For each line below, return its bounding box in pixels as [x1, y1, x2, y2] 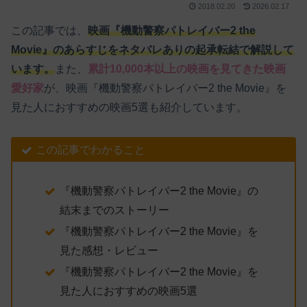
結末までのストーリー [59, 204, 169, 216]
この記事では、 [11, 25, 88, 37]
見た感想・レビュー [59, 245, 158, 257]
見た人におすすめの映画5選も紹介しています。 [11, 101, 247, 114]
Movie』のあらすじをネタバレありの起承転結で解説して [11, 44, 294, 56]
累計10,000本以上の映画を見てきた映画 [88, 63, 286, 75]
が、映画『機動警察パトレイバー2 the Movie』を [44, 82, 286, 95]
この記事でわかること [35, 144, 145, 156]
